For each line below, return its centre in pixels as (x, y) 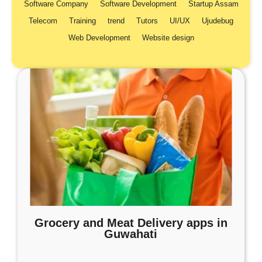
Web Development (99, 38)
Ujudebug (218, 21)
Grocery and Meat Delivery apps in (131, 223)
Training (82, 21)
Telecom (43, 21)
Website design (168, 38)
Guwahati (131, 234)
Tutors (147, 21)
